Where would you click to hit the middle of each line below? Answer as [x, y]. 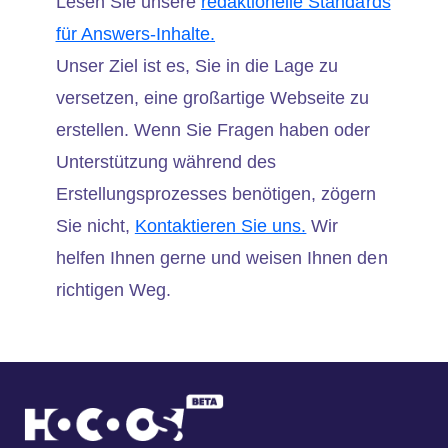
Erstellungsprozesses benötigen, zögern [216, 194]
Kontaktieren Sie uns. [220, 226]
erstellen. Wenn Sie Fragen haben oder [213, 130]
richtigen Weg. [113, 290]
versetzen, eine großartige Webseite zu [212, 98]
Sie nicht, [95, 226]
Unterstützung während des [166, 162]
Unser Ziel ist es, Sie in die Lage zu [197, 66]
